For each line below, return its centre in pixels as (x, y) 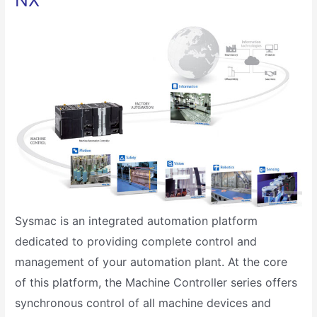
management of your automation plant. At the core (151, 261)
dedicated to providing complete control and (136, 241)
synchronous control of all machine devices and (143, 302)
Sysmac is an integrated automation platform (137, 220)
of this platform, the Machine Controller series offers (156, 282)
